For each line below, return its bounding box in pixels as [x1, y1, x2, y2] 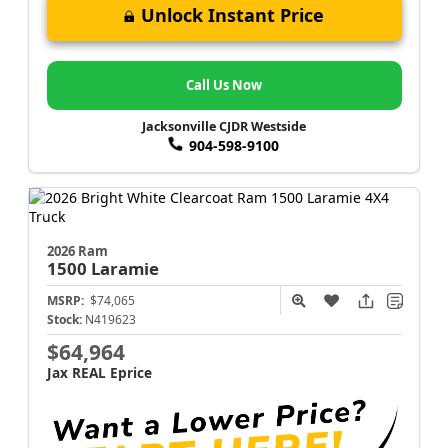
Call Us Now [186, 76, 262, 95]
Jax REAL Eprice [46, 362, 152, 382]
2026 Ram [46, 241, 108, 260]
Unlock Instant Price [141, 2, 324, 27]
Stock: [46, 310, 82, 328]
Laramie [90, 256, 159, 280]
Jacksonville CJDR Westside [142, 117, 306, 135]
